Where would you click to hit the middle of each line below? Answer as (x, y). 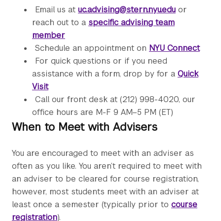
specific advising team (131, 23)
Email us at (56, 10)
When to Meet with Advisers (85, 127)
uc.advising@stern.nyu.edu (127, 10)
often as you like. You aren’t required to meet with (107, 166)
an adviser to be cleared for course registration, (105, 179)
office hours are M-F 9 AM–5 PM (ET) (103, 112)
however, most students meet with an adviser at (105, 192)
